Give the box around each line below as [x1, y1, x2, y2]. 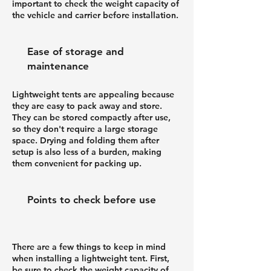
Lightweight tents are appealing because [12, 88, 174, 100]
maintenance [27, 59, 89, 72]
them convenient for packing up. [12, 157, 142, 169]
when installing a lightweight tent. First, [12, 252, 169, 264]
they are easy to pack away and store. [12, 100, 162, 111]
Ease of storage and [27, 45, 124, 57]
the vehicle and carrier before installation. [12, 9, 178, 21]
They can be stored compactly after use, [12, 111, 171, 123]
